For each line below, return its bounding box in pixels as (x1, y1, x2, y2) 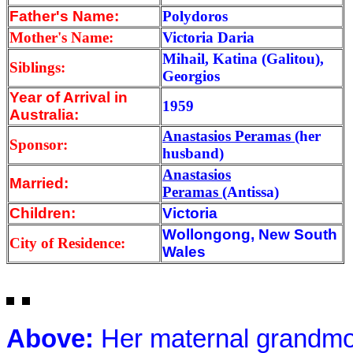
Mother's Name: (9, 28, 121, 46)
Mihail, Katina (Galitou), (162, 50, 324, 67)
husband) (162, 144, 228, 162)
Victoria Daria (162, 28, 258, 46)
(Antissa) (222, 183, 283, 200)
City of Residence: (9, 234, 125, 251)
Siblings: (9, 58, 65, 76)
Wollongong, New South (162, 225, 337, 243)
